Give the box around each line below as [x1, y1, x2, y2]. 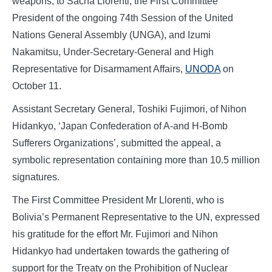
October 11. [12, 81, 61, 92]
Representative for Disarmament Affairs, [12, 64, 185, 75]
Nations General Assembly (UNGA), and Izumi [12, 30, 211, 41]
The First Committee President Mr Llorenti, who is [12, 195, 224, 206]
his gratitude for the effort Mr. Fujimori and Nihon [12, 229, 218, 240]
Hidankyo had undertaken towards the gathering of [12, 246, 229, 257]
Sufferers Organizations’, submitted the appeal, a [12, 138, 221, 149]
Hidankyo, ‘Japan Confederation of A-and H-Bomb [12, 121, 228, 132]
